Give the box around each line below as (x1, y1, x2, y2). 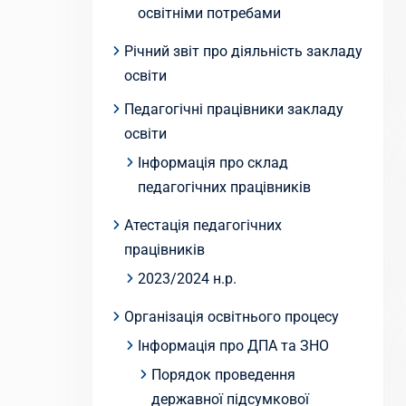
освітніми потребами (138, 5, 281, 22)
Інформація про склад (138, 154, 288, 171)
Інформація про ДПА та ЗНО (138, 337, 329, 354)
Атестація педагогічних (124, 217, 282, 234)
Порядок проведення (151, 366, 295, 383)
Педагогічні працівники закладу (124, 101, 343, 118)
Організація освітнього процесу (124, 308, 339, 325)
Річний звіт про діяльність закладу (124, 43, 362, 60)
